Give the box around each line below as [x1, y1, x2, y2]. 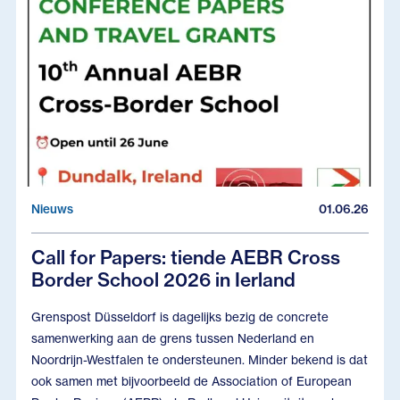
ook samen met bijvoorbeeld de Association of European [31, 373, 353, 388]
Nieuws [31, 202, 74, 217]
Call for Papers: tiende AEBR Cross [31, 246, 341, 270]
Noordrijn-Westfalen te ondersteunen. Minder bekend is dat [31, 352, 369, 367]
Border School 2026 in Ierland [31, 268, 296, 292]
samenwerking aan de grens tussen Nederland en [31, 330, 315, 346]
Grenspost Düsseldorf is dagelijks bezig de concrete [31, 309, 329, 324]
